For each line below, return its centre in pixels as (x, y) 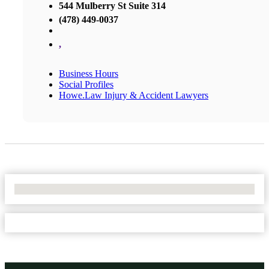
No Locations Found (54, 189)
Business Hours (89, 73)
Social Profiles (86, 84)
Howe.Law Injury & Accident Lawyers (134, 95)
